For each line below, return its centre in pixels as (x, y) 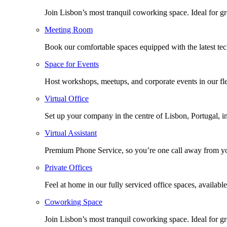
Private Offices (68, 168)
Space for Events (72, 64)
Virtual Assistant (71, 133)
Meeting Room (69, 30)
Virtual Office (67, 99)
